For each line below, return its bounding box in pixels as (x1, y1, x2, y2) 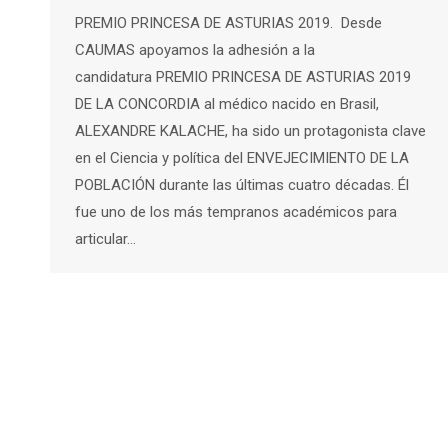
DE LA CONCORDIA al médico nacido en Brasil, (75, 95, 379, 114)
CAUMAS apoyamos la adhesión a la (75, 41, 315, 60)
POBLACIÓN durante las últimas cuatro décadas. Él (75, 176, 409, 195)
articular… (75, 230, 136, 249)
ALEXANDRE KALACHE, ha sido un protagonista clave (75, 122, 426, 141)
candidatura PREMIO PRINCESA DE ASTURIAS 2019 (75, 68, 411, 87)
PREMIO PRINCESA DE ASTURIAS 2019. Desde (75, 14, 382, 33)
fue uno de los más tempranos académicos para (75, 203, 397, 222)
